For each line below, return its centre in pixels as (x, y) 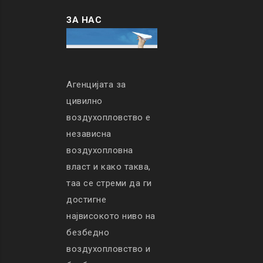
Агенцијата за (96, 85)
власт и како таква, (109, 167)
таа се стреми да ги (109, 183)
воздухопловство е (109, 118)
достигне (86, 200)
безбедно (88, 233)
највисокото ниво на (111, 216)
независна (89, 134)
